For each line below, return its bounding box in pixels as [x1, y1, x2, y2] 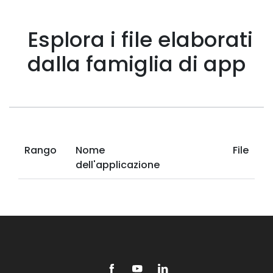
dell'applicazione [76, 158, 160, 172]
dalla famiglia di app [27, 49, 246, 79]
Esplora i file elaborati [27, 25, 253, 54]
